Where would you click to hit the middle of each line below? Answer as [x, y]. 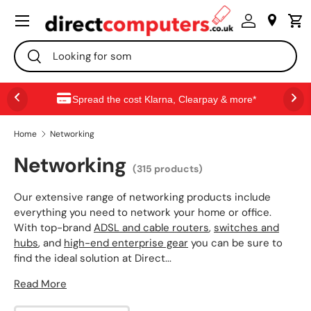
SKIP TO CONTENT [70, 26]
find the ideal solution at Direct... [93, 259]
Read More [40, 284]
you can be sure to [235, 243]
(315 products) [168, 169]
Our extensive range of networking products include [142, 197]
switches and [246, 228]
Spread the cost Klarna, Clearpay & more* [164, 99]
